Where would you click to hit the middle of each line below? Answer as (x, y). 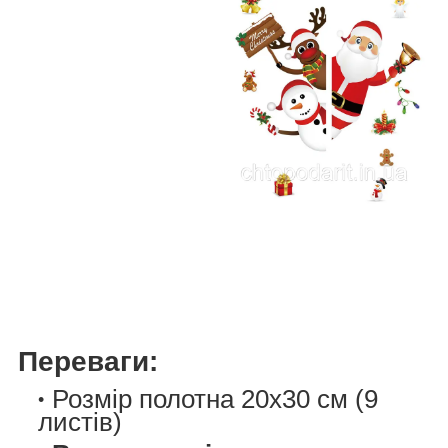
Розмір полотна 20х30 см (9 (215, 399)
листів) (80, 422)
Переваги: (88, 361)
